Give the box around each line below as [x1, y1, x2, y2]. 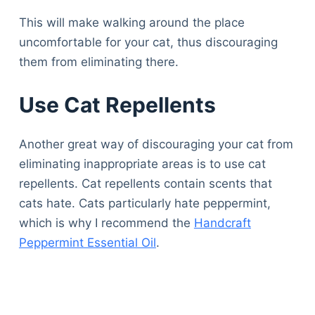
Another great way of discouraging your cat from [18, 137, 293, 152]
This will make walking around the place [18, 15, 245, 30]
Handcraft [193, 216, 251, 231]
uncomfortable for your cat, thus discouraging [18, 34, 278, 49]
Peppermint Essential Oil [18, 236, 156, 250]
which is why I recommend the [18, 216, 194, 231]
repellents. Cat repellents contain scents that [18, 176, 272, 191]
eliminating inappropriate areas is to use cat [18, 157, 266, 172]
